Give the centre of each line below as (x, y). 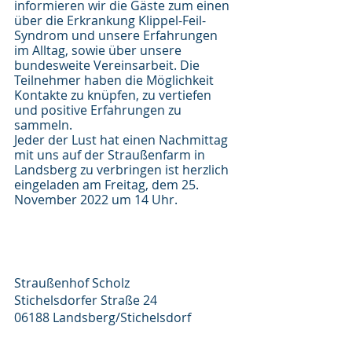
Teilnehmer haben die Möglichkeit (115, 80)
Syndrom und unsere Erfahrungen (117, 35)
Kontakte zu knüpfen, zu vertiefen (114, 95)
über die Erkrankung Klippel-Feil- (110, 20)
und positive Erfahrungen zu (99, 110)
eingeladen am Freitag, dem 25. (108, 185)
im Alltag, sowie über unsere (99, 50)
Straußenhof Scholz (72, 283)
